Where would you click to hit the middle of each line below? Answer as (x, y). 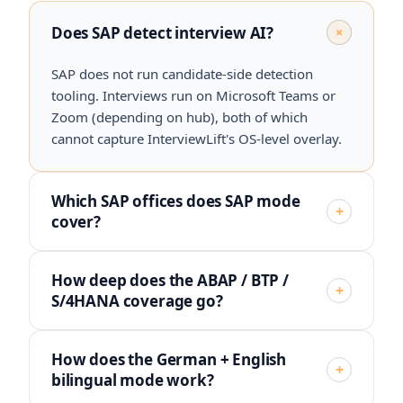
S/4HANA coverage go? (137, 301)
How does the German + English (169, 359)
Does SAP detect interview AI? (163, 32)
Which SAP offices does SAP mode (176, 201)
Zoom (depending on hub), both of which (179, 117)
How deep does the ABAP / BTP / (170, 280)
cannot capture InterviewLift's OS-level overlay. (197, 139)
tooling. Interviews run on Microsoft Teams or (193, 95)
